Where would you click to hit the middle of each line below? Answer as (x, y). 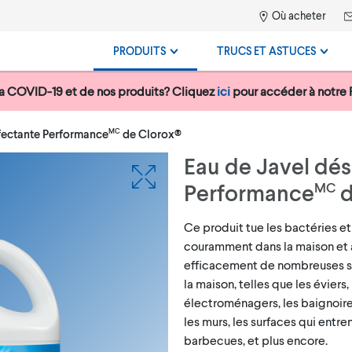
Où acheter (298, 15)
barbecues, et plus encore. (256, 339)
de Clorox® (151, 134)
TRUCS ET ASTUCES (268, 51)
